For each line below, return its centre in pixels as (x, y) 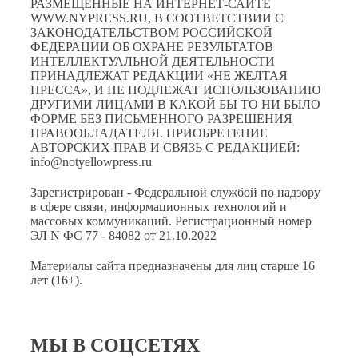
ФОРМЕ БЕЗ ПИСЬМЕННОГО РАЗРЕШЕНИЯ (161, 118)
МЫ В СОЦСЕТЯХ (115, 345)
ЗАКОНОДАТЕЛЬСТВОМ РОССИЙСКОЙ (151, 32)
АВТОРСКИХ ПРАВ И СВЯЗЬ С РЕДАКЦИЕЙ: (165, 147)
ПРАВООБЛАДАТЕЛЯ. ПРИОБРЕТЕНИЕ (149, 133)
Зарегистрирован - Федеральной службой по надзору (175, 192)
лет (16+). (56, 280)
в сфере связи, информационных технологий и (159, 206)
